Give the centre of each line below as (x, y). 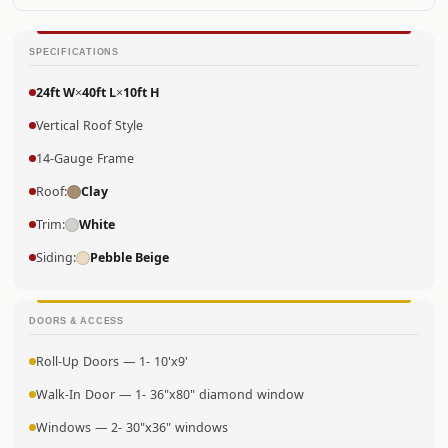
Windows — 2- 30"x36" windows (132, 428)
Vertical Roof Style (90, 126)
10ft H (142, 93)
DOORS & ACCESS (76, 321)
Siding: (56, 258)
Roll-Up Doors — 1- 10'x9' (112, 362)
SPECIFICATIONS (74, 52)
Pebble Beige (130, 258)
